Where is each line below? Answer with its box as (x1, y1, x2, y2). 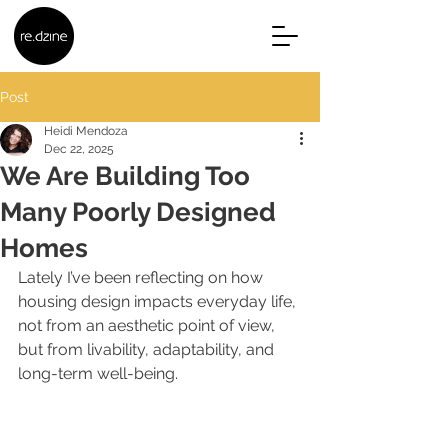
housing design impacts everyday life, (18, 292, 300, 311)
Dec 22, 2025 (44, 142, 114, 156)
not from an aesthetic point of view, (18, 316, 279, 335)
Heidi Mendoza (44, 124, 128, 138)
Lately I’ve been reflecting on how (18, 268, 267, 287)
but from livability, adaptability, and (18, 340, 278, 359)
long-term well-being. (18, 364, 178, 383)
